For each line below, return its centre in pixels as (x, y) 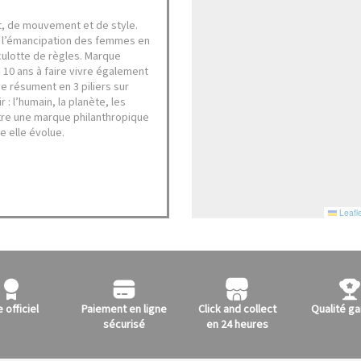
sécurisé (124, 325)
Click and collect (237, 309)
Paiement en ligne (124, 309)
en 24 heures (237, 325)
